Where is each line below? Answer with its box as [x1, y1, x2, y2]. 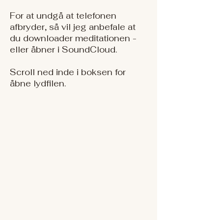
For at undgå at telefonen [10, 10, 116, 21]
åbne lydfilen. [10, 78, 66, 89]
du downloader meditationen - [10, 33, 137, 44]
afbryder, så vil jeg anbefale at [10, 22, 136, 32]
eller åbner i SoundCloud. [10, 44, 117, 55]
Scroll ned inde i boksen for [10, 67, 126, 78]
